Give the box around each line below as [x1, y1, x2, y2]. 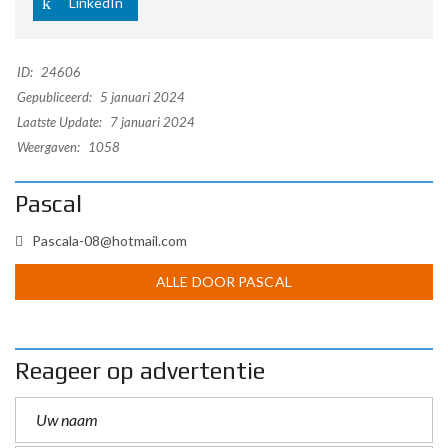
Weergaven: [17, 139, 80, 156]
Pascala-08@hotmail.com [32, 232, 187, 250]
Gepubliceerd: [17, 89, 92, 106]
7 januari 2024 [107, 114, 195, 131]
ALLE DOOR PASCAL [156, 273, 292, 291]
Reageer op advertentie [15, 357, 265, 385]
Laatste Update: [17, 114, 102, 131]
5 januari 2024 [97, 89, 185, 106]
